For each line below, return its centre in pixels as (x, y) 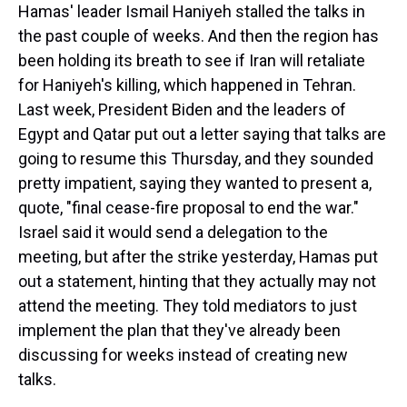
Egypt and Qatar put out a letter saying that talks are (202, 134)
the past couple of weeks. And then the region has (199, 36)
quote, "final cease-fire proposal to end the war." (189, 208)
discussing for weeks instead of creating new (183, 355)
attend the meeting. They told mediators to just (188, 306)
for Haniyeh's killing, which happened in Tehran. (187, 85)
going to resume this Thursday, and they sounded (196, 159)
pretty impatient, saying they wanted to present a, (195, 183)
